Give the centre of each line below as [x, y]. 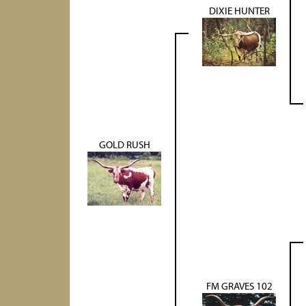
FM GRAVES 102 [239, 286]
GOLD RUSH [124, 144]
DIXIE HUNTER [239, 11]
